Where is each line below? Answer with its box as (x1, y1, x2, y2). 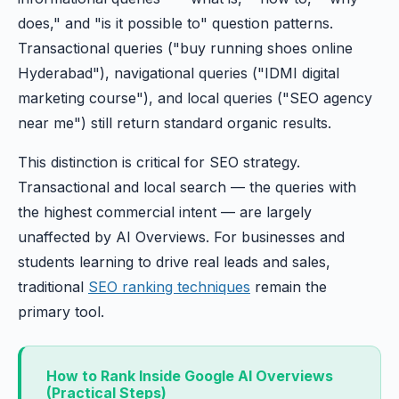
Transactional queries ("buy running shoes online (18, 39, 353, 57)
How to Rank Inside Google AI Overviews (46, 367, 333, 385)
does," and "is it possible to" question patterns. (18, 14, 333, 32)
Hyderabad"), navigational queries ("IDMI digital (18, 64, 339, 82)
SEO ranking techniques (88, 278, 250, 296)
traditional (18, 278, 88, 296)
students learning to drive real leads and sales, (18, 253, 330, 271)
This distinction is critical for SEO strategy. (18, 153, 300, 171)
